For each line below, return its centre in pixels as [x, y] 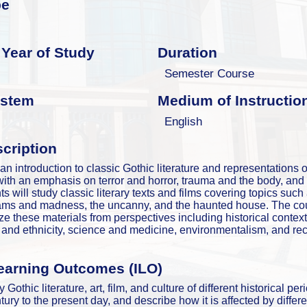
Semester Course [210, 73]
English [184, 121]
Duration [187, 53]
